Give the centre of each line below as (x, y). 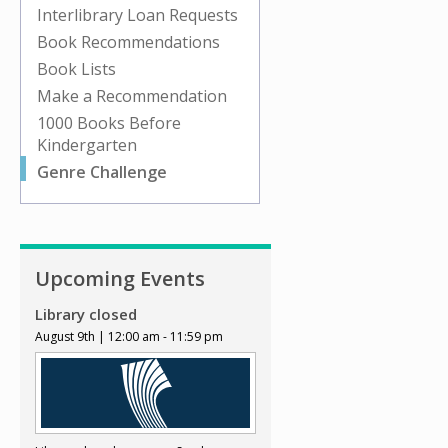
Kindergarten (87, 145)
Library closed (86, 314)
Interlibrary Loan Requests (137, 15)
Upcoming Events (120, 279)
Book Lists (76, 69)
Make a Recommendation (132, 96)
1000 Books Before (109, 123)
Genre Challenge (102, 172)
